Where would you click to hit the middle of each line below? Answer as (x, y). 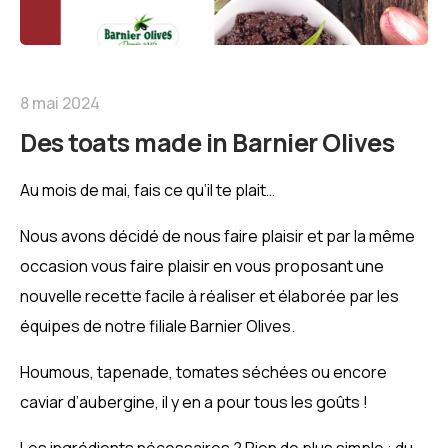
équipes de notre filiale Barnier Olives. (157, 326)
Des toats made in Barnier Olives (207, 143)
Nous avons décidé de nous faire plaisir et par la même (217, 236)
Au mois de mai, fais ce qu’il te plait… (147, 190)
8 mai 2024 (60, 103)
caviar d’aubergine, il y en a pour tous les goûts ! (195, 402)
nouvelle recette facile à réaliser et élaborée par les (209, 296)
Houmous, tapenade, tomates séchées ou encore (203, 372)
